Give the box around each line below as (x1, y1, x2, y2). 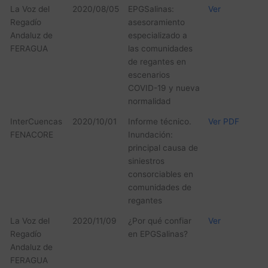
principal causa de (127, 143, 198, 153)
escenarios (127, 70, 170, 80)
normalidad (127, 96, 170, 106)
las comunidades (127, 44, 193, 54)
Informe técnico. (127, 117, 191, 127)
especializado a (127, 31, 187, 41)
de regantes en (127, 57, 186, 67)
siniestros (127, 156, 165, 166)
